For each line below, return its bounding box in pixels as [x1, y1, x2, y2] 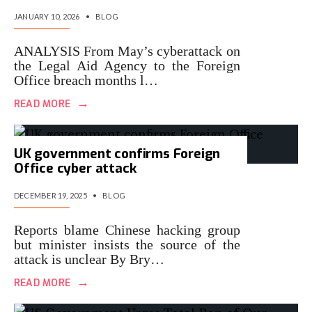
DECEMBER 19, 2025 [14, 191, 87, 200]
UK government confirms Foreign [14, 145, 221, 162]
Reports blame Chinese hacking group [14, 222, 240, 237]
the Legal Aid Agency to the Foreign [14, 58, 240, 73]
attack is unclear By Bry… [14, 251, 164, 267]
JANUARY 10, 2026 [14, 12, 80, 21]
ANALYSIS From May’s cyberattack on [14, 43, 240, 58]
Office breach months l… [14, 72, 158, 88]
